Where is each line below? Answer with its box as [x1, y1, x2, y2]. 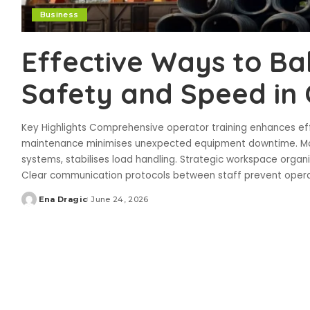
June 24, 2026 [91, 194, 149, 205]
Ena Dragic [38, 194, 88, 205]
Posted [20, 199, 53, 210]
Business [39, 10, 79, 20]
